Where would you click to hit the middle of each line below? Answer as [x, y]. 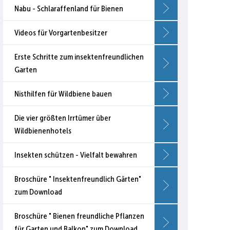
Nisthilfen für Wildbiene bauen [63, 94]
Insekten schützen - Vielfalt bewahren [76, 155]
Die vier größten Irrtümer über [63, 118]
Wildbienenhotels [43, 131]
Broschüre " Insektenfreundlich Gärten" [78, 179]
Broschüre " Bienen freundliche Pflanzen [79, 216]
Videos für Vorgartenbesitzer [61, 33]
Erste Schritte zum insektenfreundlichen [79, 57]
